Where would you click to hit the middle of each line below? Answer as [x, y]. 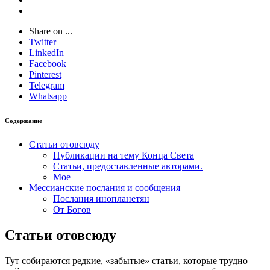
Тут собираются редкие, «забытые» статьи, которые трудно [126, 260]
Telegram [47, 85]
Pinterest [45, 74]
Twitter [42, 42]
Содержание [24, 120]
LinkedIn [46, 53]
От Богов [72, 209]
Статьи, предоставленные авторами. [128, 166]
